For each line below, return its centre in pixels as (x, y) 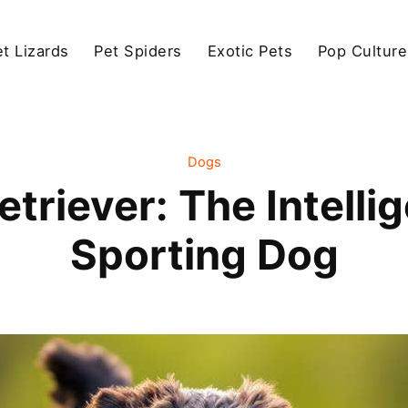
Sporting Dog (204, 255)
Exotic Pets (250, 51)
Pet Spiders (138, 51)
